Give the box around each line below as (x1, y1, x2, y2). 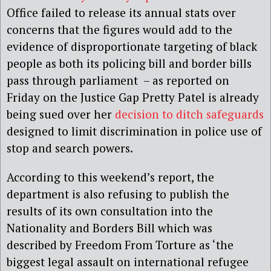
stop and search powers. (7, 140, 133, 156)
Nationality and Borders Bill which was (7, 220, 212, 235)
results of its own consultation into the (7, 203, 213, 218)
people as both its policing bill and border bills (7, 56, 252, 71)
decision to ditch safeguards (115, 106, 264, 122)
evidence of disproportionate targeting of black (7, 39, 257, 54)
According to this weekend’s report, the (7, 169, 214, 184)
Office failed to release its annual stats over (7, 5, 236, 21)
